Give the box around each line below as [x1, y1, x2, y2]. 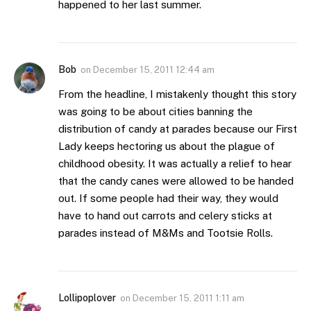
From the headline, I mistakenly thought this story [58, 88, 296, 101]
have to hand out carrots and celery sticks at [58, 210, 272, 222]
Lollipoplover [58, 292, 116, 304]
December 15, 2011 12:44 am [93, 65, 215, 76]
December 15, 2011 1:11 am [133, 293, 244, 304]
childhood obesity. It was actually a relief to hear [58, 158, 292, 170]
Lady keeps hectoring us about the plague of [58, 140, 275, 153]
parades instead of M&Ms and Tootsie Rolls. [58, 227, 273, 239]
